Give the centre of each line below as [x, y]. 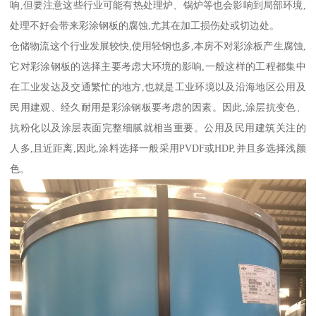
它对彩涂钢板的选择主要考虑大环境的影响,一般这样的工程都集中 [158, 66]
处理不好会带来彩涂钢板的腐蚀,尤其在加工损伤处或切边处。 [145, 25]
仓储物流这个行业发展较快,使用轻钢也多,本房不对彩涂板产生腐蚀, [158, 45]
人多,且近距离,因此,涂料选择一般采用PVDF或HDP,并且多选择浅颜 [158, 148]
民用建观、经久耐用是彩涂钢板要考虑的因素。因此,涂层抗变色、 [158, 107]
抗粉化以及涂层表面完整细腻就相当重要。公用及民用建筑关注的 [158, 127]
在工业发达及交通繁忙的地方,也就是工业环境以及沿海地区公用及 [158, 86]
